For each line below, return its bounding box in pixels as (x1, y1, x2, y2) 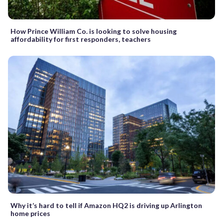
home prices (10, 209, 50, 218)
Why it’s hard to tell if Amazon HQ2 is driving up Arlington (10, 201, 202, 210)
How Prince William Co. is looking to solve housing (10, 26, 177, 35)
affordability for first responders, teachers (10, 34, 151, 43)
